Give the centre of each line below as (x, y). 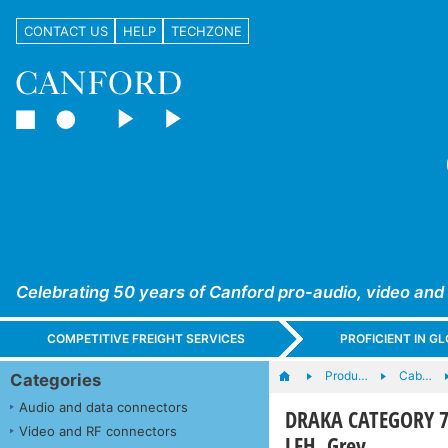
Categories (55, 379)
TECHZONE (206, 30)
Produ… (346, 375)
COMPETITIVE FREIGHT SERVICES (146, 339)
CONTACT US (65, 30)
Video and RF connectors (98, 430)
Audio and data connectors (103, 406)
